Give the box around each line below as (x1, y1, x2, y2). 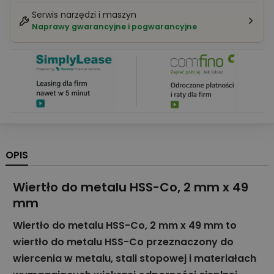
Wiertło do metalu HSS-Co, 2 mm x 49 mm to (13, 218, 237, 233)
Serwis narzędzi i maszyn (32, 9, 136, 21)
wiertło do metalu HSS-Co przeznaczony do (13, 235, 234, 250)
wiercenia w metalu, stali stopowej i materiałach (13, 251, 256, 266)
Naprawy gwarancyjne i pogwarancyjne (32, 21, 197, 32)
